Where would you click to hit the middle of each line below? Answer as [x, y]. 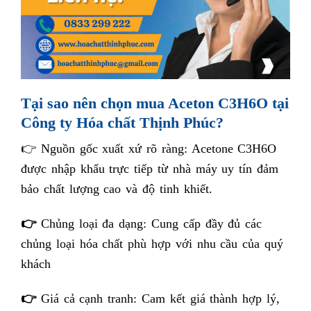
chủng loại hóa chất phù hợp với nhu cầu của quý [152, 244]
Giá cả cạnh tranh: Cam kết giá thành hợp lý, [160, 299]
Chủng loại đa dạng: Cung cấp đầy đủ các [151, 224]
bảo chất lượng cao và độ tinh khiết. [117, 189]
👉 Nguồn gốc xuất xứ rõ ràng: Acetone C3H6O [149, 149]
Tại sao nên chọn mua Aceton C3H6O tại [155, 103]
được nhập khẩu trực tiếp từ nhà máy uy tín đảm [150, 169]
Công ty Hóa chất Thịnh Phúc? [122, 122]
